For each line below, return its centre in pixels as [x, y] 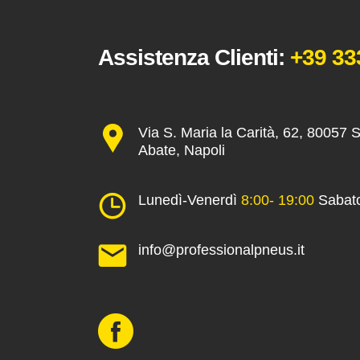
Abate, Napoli [182, 150]
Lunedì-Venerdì [190, 200]
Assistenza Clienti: [194, 57]
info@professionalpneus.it [221, 250]
